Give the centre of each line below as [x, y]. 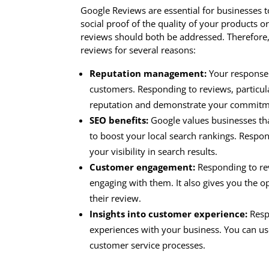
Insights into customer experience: [169, 214]
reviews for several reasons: [138, 50]
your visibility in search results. [154, 152]
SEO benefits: [119, 120]
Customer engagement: [143, 167]
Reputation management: [148, 74]
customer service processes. [148, 245]
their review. [116, 198]
